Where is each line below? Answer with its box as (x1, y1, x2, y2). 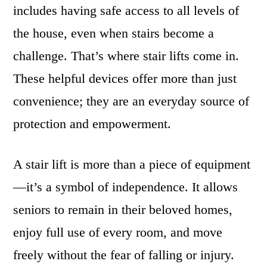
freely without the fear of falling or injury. (13, 247, 235, 262)
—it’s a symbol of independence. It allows (13, 179, 238, 194)
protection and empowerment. (13, 116, 172, 131)
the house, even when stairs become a (13, 26, 215, 41)
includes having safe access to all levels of (13, 3, 240, 18)
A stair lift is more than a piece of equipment (13, 157, 251, 172)
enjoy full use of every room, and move (13, 225, 223, 240)
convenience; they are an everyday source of (13, 94, 250, 108)
